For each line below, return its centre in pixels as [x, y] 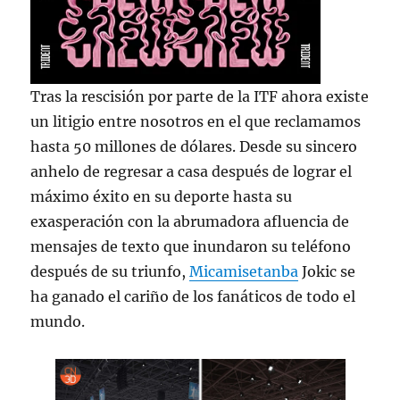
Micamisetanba [244, 271]
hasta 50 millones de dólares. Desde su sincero [194, 146]
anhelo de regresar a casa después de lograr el [192, 171]
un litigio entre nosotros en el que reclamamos [196, 121]
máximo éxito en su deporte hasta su [162, 196]
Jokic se [327, 271]
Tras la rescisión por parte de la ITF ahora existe [200, 96]
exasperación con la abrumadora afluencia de [190, 221]
